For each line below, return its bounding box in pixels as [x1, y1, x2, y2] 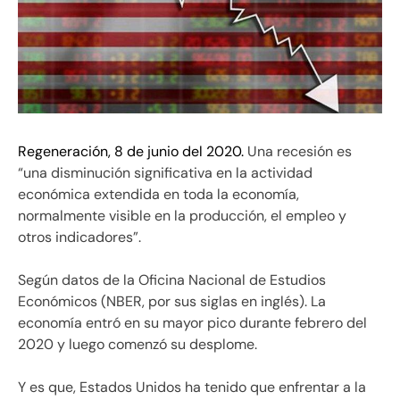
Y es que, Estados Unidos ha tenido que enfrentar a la [18, 377, 366, 396]
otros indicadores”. [18, 227, 141, 246]
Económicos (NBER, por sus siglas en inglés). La [18, 291, 326, 311]
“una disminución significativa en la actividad [18, 162, 312, 182]
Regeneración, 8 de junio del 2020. [18, 141, 244, 161]
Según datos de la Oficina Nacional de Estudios [18, 270, 326, 289]
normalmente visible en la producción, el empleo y [18, 205, 346, 225]
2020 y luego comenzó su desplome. [18, 334, 257, 354]
